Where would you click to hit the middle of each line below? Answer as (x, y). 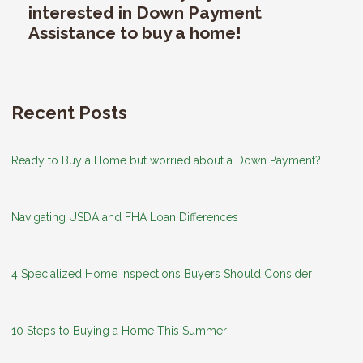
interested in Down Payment (145, 12)
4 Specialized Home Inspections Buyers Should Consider (162, 273)
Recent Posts (69, 112)
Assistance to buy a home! (135, 32)
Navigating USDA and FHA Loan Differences (125, 217)
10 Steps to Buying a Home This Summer (119, 330)
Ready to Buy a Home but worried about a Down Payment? (166, 160)
